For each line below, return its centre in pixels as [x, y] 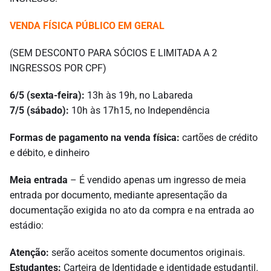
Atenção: [29, 253]
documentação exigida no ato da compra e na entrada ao [132, 211]
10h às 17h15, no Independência [139, 111]
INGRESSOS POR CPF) [58, 68]
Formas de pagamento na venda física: [95, 138]
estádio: [27, 226]
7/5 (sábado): [39, 111]
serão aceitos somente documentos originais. [147, 253]
